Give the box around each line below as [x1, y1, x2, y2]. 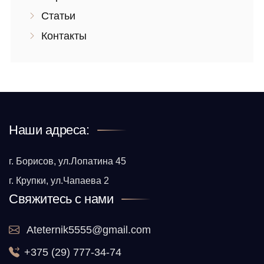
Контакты [41, 30, 87, 42]
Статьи [41, 10, 75, 22]
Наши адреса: [9, 123, 89, 138]
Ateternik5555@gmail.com [24, 224, 151, 236]
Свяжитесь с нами [9, 192, 113, 207]
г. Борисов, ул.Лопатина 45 [9, 156, 126, 167]
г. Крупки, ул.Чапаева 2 [9, 176, 109, 186]
